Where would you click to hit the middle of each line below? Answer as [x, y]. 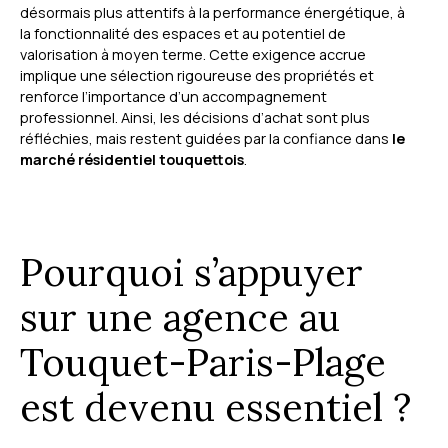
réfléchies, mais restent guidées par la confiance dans [206, 139]
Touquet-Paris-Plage [203, 362]
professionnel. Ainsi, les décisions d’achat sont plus [195, 118]
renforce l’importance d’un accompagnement [173, 97]
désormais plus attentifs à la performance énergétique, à [212, 13]
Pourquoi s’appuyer [191, 272]
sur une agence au [180, 317]
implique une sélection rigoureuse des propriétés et [197, 76]
